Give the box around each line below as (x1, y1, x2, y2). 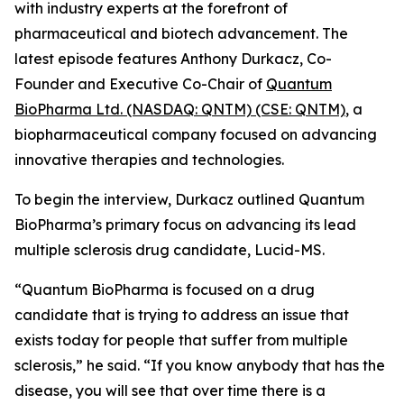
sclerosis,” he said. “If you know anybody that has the (14, 356, 385, 374)
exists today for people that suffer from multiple (14, 331, 348, 349)
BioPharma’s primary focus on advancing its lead (14, 216, 356, 234)
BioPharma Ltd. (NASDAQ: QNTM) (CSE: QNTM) (14, 100, 345, 118)
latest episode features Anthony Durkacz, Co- (14, 50, 332, 68)
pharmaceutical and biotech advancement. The (14, 24, 348, 42)
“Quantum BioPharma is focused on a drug (14, 280, 315, 298)
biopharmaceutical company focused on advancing (14, 125, 377, 143)
